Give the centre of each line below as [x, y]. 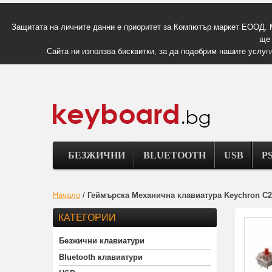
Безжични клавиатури [102, 241]
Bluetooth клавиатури [101, 257]
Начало [66, 195]
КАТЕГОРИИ [87, 218]
